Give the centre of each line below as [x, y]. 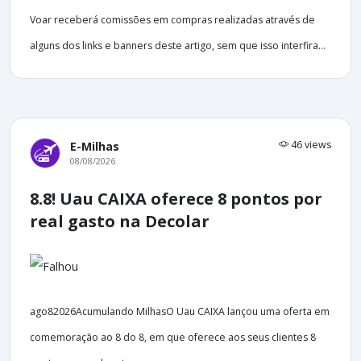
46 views [310, 145]
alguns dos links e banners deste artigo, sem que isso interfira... [178, 46]
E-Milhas [95, 147]
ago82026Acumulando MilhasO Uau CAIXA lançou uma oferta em [180, 311]
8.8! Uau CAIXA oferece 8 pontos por [176, 199]
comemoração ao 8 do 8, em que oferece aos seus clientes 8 [173, 337]
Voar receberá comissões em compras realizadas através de [172, 20]
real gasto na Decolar [120, 222]
